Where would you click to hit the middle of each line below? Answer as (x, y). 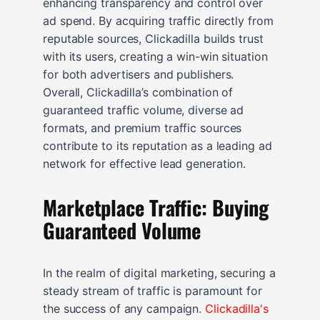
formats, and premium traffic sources (142, 127)
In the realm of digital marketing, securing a (159, 272)
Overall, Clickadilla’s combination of (138, 92)
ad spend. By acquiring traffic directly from (158, 20)
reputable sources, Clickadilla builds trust (153, 38)
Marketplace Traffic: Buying (156, 207)
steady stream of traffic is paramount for (152, 290)
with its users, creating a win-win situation (155, 56)
